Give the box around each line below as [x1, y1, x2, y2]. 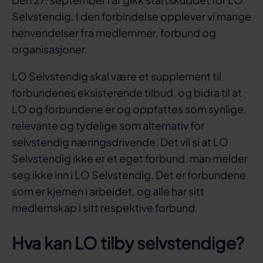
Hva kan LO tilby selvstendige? [12, 232, 244, 254]
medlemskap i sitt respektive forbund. [12, 201, 198, 215]
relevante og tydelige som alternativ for [12, 119, 204, 133]
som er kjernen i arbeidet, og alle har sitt [12, 184, 204, 198]
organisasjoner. [12, 42, 87, 56]
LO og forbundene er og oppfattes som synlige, [12, 102, 247, 116]
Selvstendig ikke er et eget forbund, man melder [12, 151, 248, 166]
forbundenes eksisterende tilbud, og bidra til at [12, 86, 242, 100]
